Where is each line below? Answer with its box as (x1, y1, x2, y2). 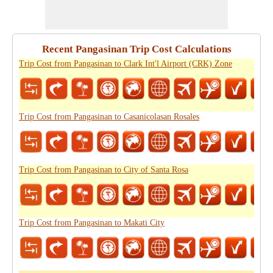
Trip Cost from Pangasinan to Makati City (19, 218, 165, 227)
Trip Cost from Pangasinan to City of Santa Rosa (19, 165, 188, 174)
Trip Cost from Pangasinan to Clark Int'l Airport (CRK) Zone (19, 59, 232, 68)
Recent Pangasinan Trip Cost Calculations (41, 43, 232, 55)
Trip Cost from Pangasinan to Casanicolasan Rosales (19, 112, 199, 121)
